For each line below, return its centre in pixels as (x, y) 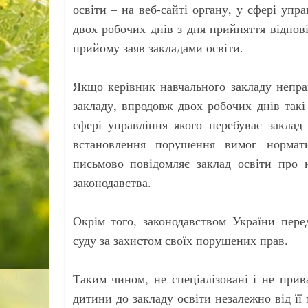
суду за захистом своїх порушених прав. (180, 240)
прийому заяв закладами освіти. (158, 47)
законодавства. (112, 182)
